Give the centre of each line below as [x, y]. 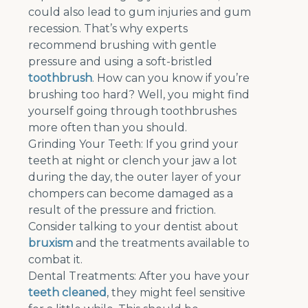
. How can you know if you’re [171, 78]
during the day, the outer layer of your [135, 177]
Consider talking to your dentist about [134, 227]
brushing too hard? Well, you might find [139, 95]
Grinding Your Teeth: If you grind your [134, 144]
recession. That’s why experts [108, 29]
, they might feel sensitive [176, 293]
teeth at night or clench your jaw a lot [133, 161]
